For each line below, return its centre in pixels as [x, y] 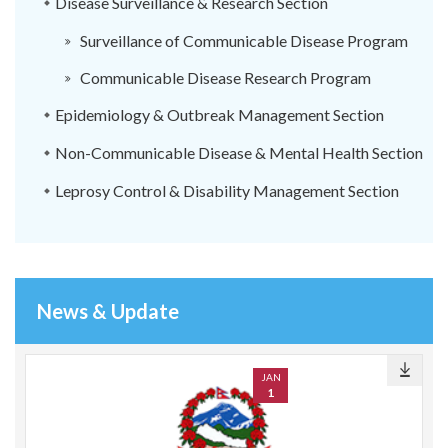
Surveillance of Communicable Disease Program [244, 40]
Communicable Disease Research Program [225, 77]
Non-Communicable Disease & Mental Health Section [239, 152]
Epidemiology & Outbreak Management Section [219, 114]
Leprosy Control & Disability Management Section [227, 190]
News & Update [108, 311]
